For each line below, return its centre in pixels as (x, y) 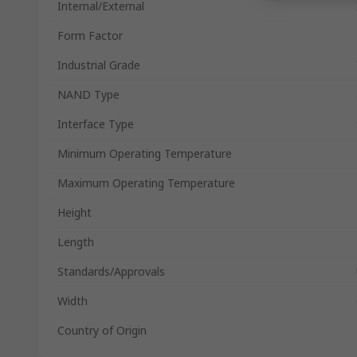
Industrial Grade (99, 65)
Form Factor (90, 35)
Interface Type (96, 124)
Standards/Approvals (111, 271)
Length (76, 242)
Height (75, 212)
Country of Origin (102, 330)
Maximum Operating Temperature (146, 183)
